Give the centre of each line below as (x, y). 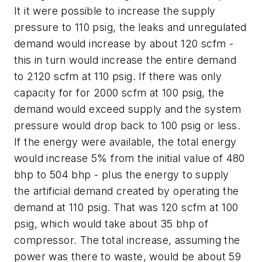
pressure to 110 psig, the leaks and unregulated (130, 27)
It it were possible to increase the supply (115, 11)
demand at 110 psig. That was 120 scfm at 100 (126, 207)
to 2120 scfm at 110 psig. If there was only (118, 76)
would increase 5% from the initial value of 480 (130, 158)
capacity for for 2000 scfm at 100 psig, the (119, 92)
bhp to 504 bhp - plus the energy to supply (122, 174)
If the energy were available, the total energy (125, 142)
